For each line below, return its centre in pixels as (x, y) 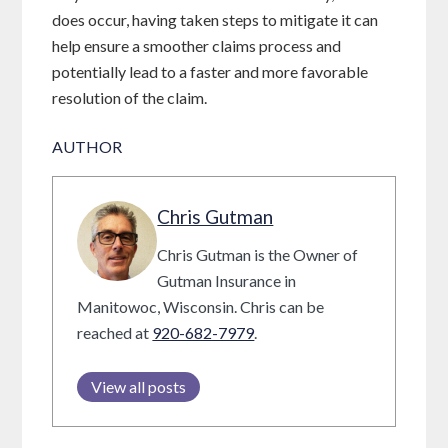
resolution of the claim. (130, 98)
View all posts (139, 387)
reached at (115, 333)
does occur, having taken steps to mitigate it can (215, 20)
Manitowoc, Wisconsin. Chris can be (201, 307)
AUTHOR (87, 147)
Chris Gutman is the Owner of (258, 255)
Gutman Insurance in (227, 281)
